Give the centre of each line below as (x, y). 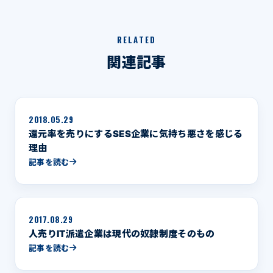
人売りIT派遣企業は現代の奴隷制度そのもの (122, 233)
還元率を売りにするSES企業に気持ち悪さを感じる (136, 133)
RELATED (136, 39)
